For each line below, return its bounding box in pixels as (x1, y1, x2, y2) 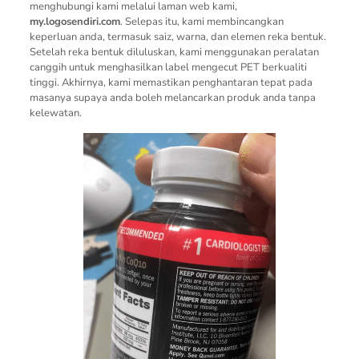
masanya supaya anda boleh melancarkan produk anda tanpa (29, 90, 316, 105)
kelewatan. (29, 105, 82, 120)
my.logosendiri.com (29, 14, 120, 29)
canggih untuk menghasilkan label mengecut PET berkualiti (29, 59, 307, 75)
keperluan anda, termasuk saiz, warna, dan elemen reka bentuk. (29, 29, 326, 44)
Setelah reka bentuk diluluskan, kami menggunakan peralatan (29, 44, 319, 59)
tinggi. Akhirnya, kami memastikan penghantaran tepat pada (29, 75, 313, 90)
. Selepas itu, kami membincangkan (119, 14, 284, 29)
